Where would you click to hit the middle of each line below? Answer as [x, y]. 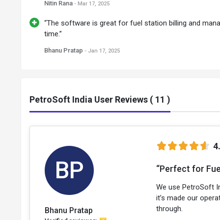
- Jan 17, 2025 [102, 51]
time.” [53, 34]
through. [170, 209]
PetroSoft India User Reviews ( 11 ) [100, 99]
